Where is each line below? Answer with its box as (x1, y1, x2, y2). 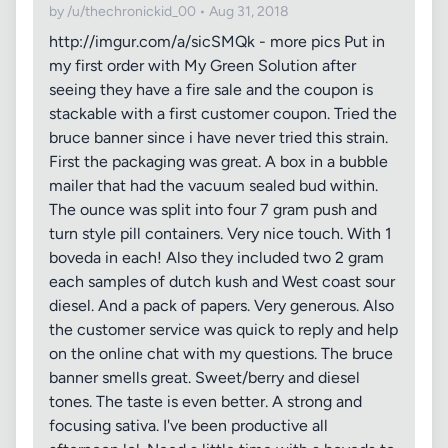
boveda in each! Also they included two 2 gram (49, 248, 384, 267)
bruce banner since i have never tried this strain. (49, 128, 388, 147)
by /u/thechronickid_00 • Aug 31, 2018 (49, 3, 289, 20)
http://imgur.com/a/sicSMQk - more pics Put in (49, 32, 385, 51)
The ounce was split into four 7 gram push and (49, 200, 377, 219)
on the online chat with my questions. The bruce (49, 344, 393, 363)
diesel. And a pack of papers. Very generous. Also (49, 296, 394, 315)
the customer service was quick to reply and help (49, 320, 398, 339)
